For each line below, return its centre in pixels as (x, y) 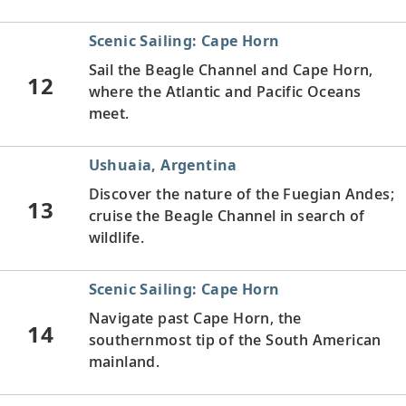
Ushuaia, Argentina (163, 164)
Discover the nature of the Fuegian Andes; (241, 193)
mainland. (124, 361)
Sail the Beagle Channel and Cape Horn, (231, 69)
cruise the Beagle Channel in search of (227, 215)
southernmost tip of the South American (235, 339)
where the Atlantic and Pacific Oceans (225, 91)
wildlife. (116, 237)
